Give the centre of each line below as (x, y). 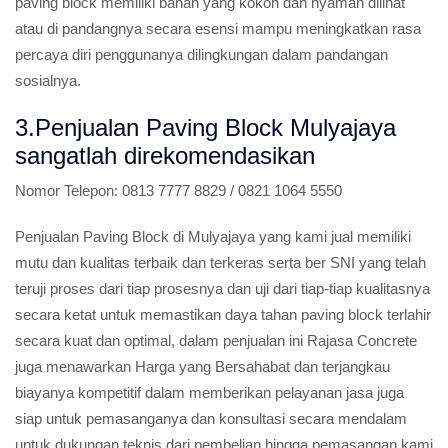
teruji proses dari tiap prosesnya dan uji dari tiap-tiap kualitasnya (222, 288)
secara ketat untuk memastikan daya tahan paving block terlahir (223, 314)
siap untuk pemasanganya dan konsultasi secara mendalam (211, 418)
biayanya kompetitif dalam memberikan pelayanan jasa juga (209, 392)
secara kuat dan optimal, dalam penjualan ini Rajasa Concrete (216, 340)
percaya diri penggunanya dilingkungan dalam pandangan (201, 54)
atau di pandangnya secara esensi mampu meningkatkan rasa (218, 28)
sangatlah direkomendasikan (165, 155)
